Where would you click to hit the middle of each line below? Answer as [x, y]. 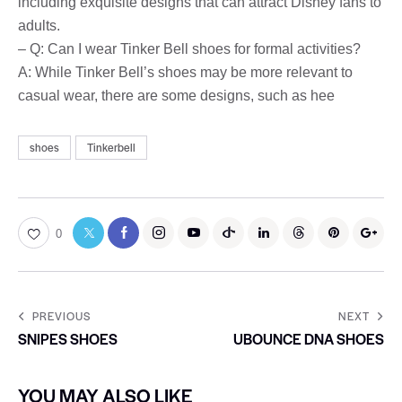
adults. [39, 25]
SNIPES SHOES [68, 338]
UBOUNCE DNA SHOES [309, 338]
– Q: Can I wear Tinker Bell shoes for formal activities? [189, 48]
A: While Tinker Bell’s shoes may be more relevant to [185, 72]
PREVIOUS [61, 315]
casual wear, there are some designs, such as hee [176, 95]
